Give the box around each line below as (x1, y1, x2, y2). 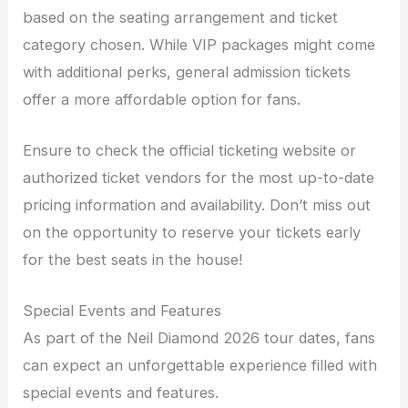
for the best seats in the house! (23, 250, 243, 270)
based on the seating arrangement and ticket (23, 7, 339, 26)
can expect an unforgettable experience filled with (23, 356, 378, 375)
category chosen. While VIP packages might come (23, 35, 376, 54)
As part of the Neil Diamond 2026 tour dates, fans (23, 329, 376, 348)
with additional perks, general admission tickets (23, 62, 352, 81)
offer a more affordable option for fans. (23, 89, 301, 108)
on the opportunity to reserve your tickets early (23, 223, 362, 242)
